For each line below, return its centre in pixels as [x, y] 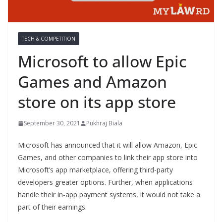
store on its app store [97, 102]
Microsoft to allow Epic [102, 61]
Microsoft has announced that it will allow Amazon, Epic [108, 145]
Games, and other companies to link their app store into [108, 158]
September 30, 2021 [52, 123]
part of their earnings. [52, 207]
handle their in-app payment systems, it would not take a [109, 195]
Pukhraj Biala [104, 123]
